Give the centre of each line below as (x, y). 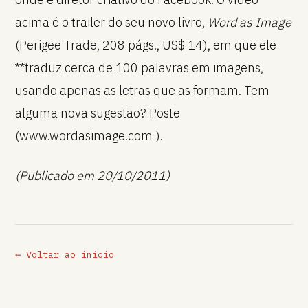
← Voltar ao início (64, 255)
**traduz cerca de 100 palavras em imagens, (139, 67)
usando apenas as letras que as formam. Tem (142, 90)
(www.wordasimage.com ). (89, 135)
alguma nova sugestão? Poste (97, 113)
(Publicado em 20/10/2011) (92, 176)
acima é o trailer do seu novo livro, (111, 22)
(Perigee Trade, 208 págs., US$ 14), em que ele (145, 45)
